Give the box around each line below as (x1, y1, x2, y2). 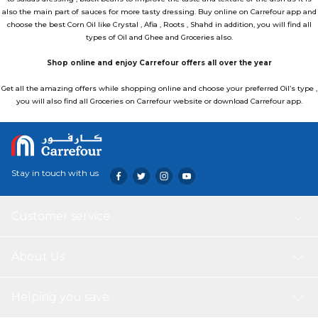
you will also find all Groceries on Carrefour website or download (16, 97, 251, 106)
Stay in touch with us (11, 168, 99, 178)
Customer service (11, 209, 110, 223)
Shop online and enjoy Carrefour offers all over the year (46, 58, 272, 67)
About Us (11, 250, 65, 263)
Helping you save (11, 290, 109, 304)
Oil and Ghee (117, 33, 163, 42)
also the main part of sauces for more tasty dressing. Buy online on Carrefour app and (1, 7, 317, 16)
